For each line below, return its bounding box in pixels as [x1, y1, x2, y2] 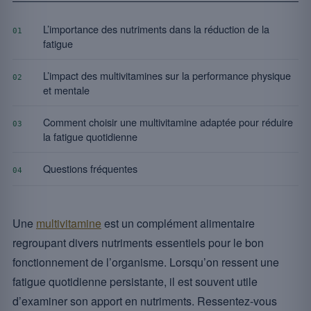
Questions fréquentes [43, 161, 137, 176]
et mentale [43, 83, 90, 97]
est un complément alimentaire [101, 215, 255, 231]
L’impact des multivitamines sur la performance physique [43, 68, 291, 83]
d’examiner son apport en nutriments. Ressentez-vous [12, 293, 277, 309]
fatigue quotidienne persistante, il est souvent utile [12, 274, 258, 289]
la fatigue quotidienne [43, 129, 137, 144]
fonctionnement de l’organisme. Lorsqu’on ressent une [12, 254, 279, 270]
